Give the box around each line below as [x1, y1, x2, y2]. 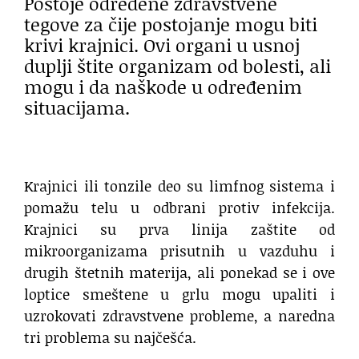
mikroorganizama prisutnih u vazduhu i [24, 240, 335, 262]
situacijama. [24, 94, 130, 120]
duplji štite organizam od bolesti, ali [24, 52, 331, 79]
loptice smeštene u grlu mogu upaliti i [24, 284, 335, 305]
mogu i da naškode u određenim [24, 73, 302, 99]
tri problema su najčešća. [24, 327, 196, 349]
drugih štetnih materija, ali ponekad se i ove [24, 262, 335, 284]
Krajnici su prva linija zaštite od [24, 219, 335, 240]
